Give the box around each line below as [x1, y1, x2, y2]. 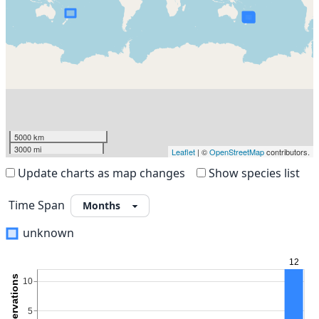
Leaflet [172, 146, 195, 157]
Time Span [9, 197, 65, 213]
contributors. [264, 146, 310, 157]
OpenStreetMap [209, 146, 264, 157]
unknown [23, 225, 74, 241]
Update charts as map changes [18, 165, 185, 181]
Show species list [209, 165, 300, 181]
